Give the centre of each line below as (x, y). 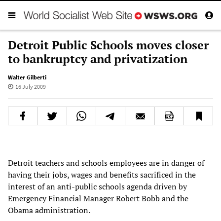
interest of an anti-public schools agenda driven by (97, 186)
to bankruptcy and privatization (98, 58)
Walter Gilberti (27, 77)
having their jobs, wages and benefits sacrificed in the (102, 174)
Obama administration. (49, 210)
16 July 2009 (30, 86)
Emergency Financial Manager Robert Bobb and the (98, 198)
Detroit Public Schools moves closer (108, 45)
